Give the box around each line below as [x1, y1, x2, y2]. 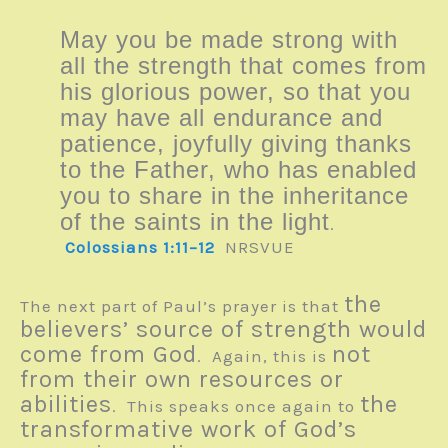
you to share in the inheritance [60, 181, 409, 209]
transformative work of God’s [20, 414, 357, 443]
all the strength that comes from [60, 51, 427, 79]
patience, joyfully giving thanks [60, 129, 412, 157]
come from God [20, 339, 197, 368]
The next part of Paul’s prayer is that [20, 295, 344, 316]
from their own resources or [20, 364, 344, 393]
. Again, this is [197, 345, 332, 366]
